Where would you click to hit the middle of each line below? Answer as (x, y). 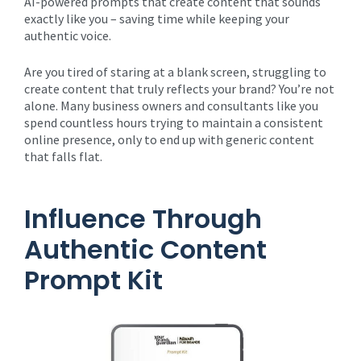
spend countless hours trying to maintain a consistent (174, 122)
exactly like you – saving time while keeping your (157, 19)
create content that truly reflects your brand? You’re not (179, 89)
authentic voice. (68, 35)
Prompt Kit (93, 280)
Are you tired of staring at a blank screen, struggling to (175, 72)
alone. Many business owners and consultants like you (171, 106)
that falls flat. (63, 156)
